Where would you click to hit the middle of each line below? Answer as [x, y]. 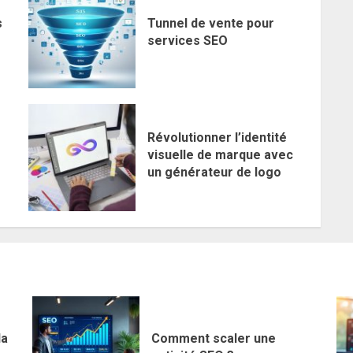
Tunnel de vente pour [210, 24]
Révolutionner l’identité [217, 138]
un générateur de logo [214, 173]
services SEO [187, 41]
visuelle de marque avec [220, 155]
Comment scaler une [213, 339]
